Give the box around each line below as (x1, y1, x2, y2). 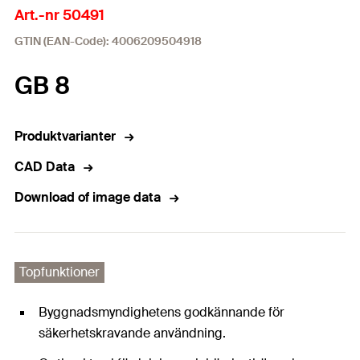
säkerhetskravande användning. (39, 325, 226, 342)
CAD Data (14, 158, 75, 175)
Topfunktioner (19, 264, 100, 280)
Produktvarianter (14, 128, 116, 145)
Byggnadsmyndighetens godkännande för (39, 304, 284, 321)
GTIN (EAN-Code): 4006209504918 (14, 34, 202, 48)
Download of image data (14, 189, 161, 206)
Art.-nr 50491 (14, 6, 104, 25)
